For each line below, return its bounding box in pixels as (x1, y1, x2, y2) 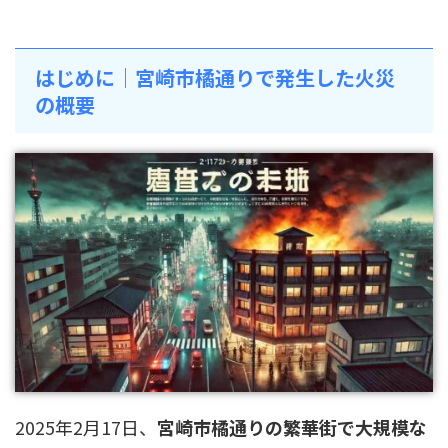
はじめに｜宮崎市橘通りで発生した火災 (35, 63, 395, 92)
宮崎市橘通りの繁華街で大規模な (157, 414, 427, 441)
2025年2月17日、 (15, 414, 157, 441)
